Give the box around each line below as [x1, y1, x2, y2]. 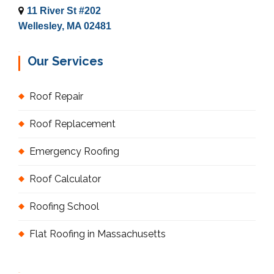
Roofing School [29, 200, 99, 212]
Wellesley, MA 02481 [18, 20, 111, 31]
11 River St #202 [27, 5, 101, 16]
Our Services [28, 53, 103, 68]
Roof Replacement [29, 117, 116, 130]
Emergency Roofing [29, 145, 119, 157]
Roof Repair [29, 90, 83, 102]
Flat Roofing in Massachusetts [29, 228, 166, 240]
